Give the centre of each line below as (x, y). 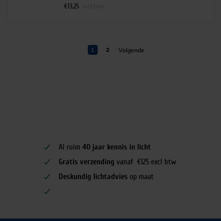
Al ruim (71, 147)
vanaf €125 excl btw (145, 162)
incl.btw (93, 6)
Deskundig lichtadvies (93, 177)
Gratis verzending (87, 162)
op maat (141, 177)
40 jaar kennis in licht (117, 147)
